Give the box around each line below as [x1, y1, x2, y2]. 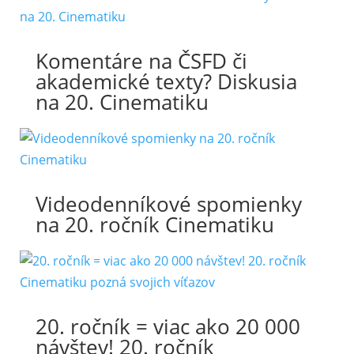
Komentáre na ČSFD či [35, 47, 247, 75]
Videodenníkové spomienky [35, 190, 302, 218]
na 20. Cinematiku [35, 88, 209, 116]
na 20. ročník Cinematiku [35, 210, 274, 239]
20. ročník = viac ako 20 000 [35, 312, 300, 341]
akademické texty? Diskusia [35, 67, 297, 96]
